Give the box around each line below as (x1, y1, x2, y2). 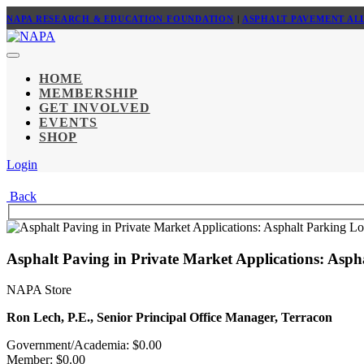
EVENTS (39, 115, 97, 129)
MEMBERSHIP (39, 86, 138, 100)
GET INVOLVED (39, 101, 150, 115)
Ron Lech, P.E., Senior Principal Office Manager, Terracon (6, 310, 332, 325)
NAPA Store (6, 283, 71, 297)
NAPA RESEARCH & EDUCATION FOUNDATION (6, 14, 234, 24)
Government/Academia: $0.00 (6, 338, 162, 353)
